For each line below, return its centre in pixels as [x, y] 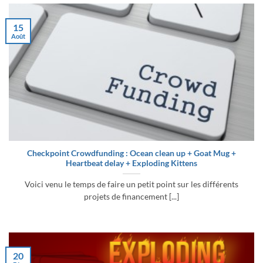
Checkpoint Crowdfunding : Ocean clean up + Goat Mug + [131, 153]
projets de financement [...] [131, 196]
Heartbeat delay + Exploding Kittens [131, 163]
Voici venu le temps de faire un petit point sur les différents [131, 184]
